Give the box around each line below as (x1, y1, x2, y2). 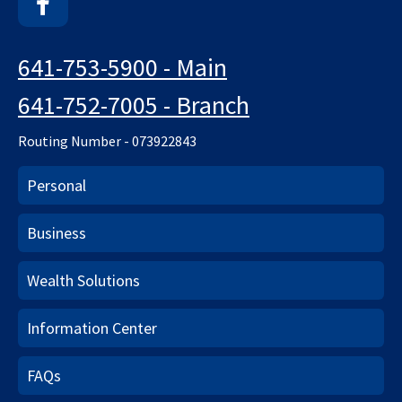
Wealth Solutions (27, 269, 140, 291)
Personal (27, 174, 86, 196)
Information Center (27, 317, 157, 338)
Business (27, 222, 86, 243)
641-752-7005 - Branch (18, 88, 249, 121)
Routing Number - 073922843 (18, 131, 197, 150)
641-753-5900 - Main (18, 50, 227, 83)
